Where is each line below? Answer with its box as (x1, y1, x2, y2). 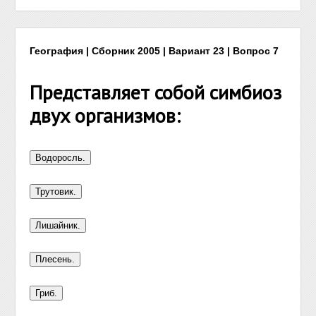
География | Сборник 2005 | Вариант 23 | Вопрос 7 (30, 45, 279, 56)
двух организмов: (30, 102, 181, 128)
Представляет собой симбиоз (30, 79, 282, 105)
